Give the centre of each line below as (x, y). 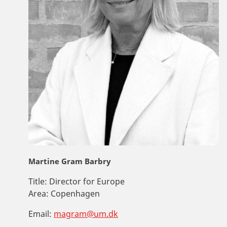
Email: (40, 214)
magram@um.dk (86, 214)
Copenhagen (74, 193)
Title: (38, 181)
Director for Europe (86, 181)
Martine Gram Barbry (70, 161)
